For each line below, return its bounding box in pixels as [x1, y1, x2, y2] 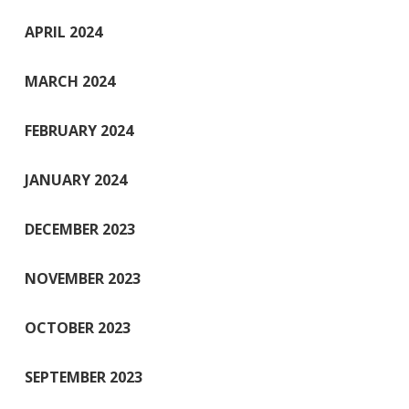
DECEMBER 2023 [25, 218, 135, 239]
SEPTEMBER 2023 [25, 366, 142, 387]
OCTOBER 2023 [25, 317, 131, 338]
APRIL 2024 [25, 21, 102, 42]
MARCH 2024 [25, 70, 115, 91]
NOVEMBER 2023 [25, 267, 141, 288]
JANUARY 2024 [25, 169, 127, 190]
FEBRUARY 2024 [25, 120, 133, 141]
